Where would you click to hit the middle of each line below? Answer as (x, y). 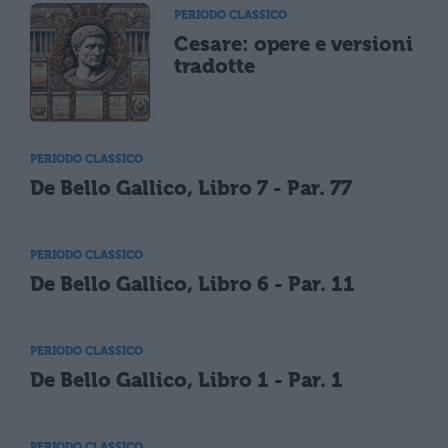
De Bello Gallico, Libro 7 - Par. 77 (191, 187)
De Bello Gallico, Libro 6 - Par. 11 (193, 283)
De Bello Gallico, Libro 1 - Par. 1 (187, 380)
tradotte (214, 65)
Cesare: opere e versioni (293, 43)
